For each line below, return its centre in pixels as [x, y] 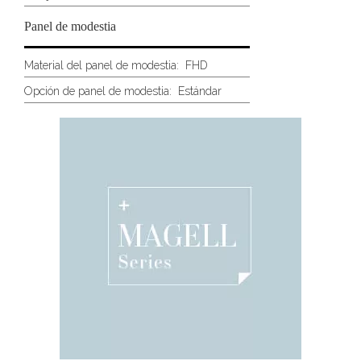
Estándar [197, 91]
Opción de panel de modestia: [98, 91]
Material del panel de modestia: [102, 66]
